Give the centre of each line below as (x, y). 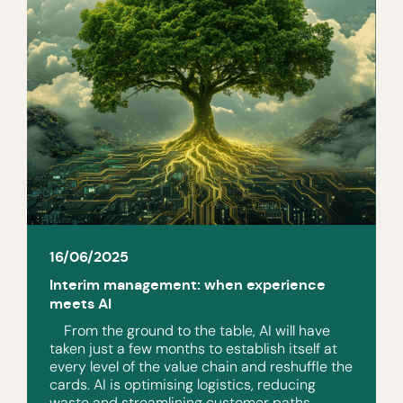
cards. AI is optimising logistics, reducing (183, 384)
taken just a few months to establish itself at (193, 348)
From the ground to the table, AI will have (190, 330)
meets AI (81, 303)
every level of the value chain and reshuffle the (201, 366)
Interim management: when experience (188, 284)
